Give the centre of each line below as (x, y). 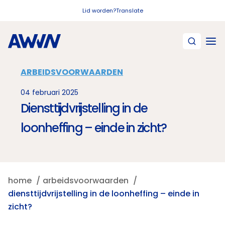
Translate (129, 11)
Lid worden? (99, 11)
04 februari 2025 (49, 92)
